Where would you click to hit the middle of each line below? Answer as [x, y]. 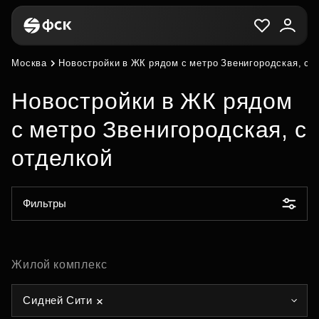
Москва [30, 63]
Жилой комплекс [59, 265]
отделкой [62, 158]
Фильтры [45, 203]
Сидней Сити [58, 300]
